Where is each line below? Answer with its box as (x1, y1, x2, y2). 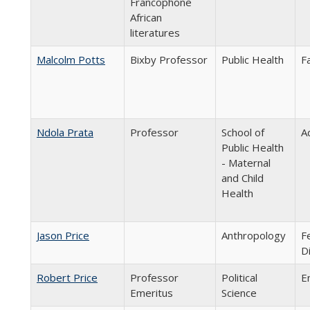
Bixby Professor (130, 53, 208, 66)
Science (221, 286, 257, 300)
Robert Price (37, 271, 98, 284)
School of (221, 125, 264, 139)
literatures (130, 26, 180, 39)
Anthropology (221, 228, 286, 242)
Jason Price (37, 228, 89, 242)
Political (221, 271, 257, 284)
